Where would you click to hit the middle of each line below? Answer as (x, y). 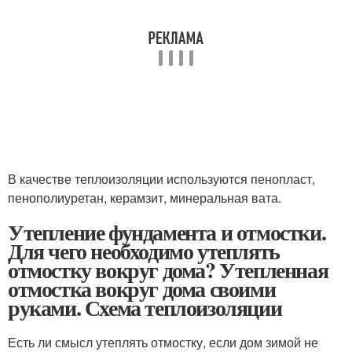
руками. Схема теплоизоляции (145, 307)
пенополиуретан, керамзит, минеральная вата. (145, 197)
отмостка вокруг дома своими (142, 288)
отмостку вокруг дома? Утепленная (168, 269)
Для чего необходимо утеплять (144, 251)
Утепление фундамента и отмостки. (167, 232)
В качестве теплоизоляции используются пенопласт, (161, 178)
